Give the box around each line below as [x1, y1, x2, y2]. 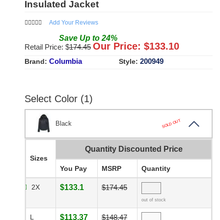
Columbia [49, 57, 82, 66]
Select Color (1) [25, 93, 93, 105]
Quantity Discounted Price [84, 145, 183, 154]
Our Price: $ [93, 41, 149, 52]
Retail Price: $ [25, 43, 69, 52]
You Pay [60, 165, 87, 173]
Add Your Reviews [49, 19, 98, 27]
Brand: [25, 57, 49, 66]
